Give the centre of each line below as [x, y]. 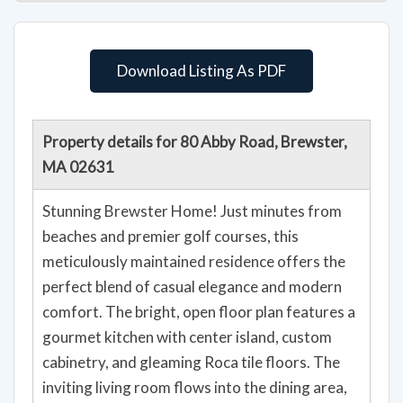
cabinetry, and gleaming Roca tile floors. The [191, 362]
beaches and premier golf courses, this [170, 236]
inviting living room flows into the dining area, [195, 387]
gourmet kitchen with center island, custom [187, 336]
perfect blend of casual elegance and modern [192, 286]
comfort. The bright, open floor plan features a [199, 311]
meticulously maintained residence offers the [194, 261]
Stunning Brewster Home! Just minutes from [192, 210]
